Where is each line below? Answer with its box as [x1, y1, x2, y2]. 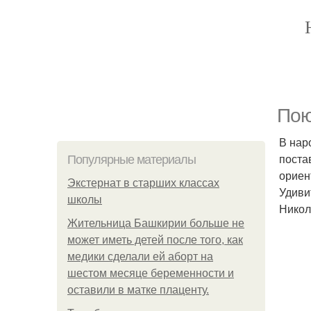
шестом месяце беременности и [67, 267, 234, 279]
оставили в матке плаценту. [67, 284, 209, 296]
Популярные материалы [67, 153, 196, 167]
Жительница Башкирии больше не [67, 217, 244, 229]
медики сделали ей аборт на [67, 251, 213, 262]
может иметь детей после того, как [67, 234, 243, 246]
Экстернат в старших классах [67, 177, 219, 189]
